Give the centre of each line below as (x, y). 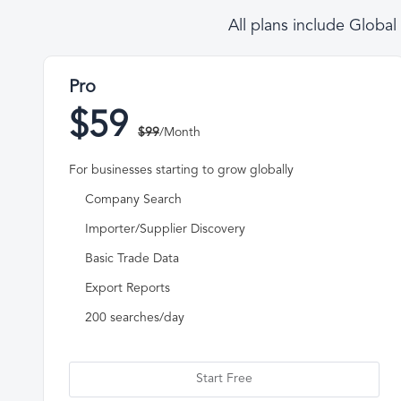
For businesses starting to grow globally (181, 171)
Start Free (225, 379)
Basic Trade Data (132, 259)
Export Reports (128, 288)
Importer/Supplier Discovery (165, 229)
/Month (180, 133)
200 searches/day (135, 318)
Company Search (133, 200)
